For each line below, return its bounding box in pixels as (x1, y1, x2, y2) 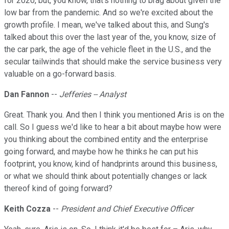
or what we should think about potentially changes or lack (4, 171, 207, 181)
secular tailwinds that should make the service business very (4, 57, 222, 67)
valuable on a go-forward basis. (4, 69, 116, 79)
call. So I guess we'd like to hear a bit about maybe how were (4, 122, 221, 132)
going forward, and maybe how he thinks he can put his (4, 147, 198, 157)
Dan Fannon (4, 89, 49, 100)
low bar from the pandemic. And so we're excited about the (4, 8, 213, 18)
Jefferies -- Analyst (59, 89, 126, 100)
